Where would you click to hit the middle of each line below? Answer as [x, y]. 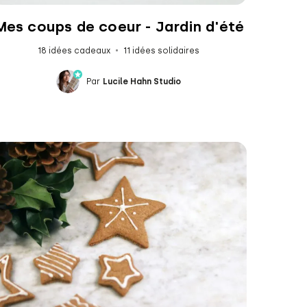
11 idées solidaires [162, 50]
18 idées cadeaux [74, 50]
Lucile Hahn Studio [142, 81]
